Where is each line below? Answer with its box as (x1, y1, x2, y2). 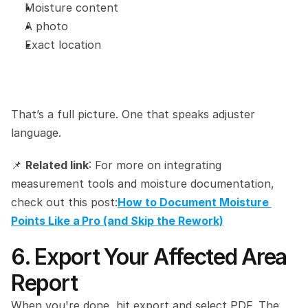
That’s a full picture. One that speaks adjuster (11, 107, 255, 121)
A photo (25, 19, 68, 33)
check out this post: (11, 195, 118, 209)
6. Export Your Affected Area (11, 243, 287, 270)
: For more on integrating (89, 157, 221, 172)
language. (11, 125, 61, 140)
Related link (25, 157, 89, 172)
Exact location (25, 37, 101, 52)
